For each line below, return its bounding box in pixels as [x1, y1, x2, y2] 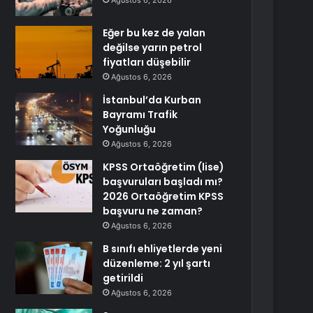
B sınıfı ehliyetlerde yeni [103, 242, 223, 256]
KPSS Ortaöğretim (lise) [103, 160, 225, 174]
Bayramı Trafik [103, 108, 178, 122]
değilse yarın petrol [103, 41, 203, 54]
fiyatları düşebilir [103, 55, 191, 69]
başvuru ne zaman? [103, 204, 203, 218]
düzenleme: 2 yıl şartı [103, 256, 211, 270]
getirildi [103, 271, 144, 285]
